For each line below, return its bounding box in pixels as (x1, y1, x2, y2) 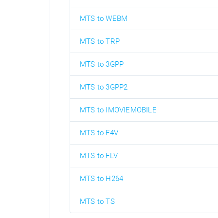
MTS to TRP (80, 37, 120, 46)
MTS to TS (80, 197, 115, 206)
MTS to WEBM (80, 14, 128, 23)
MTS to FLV (80, 151, 118, 160)
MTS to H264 (80, 174, 124, 183)
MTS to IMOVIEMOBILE (80, 106, 157, 114)
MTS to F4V (80, 128, 118, 137)
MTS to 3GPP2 (80, 83, 128, 91)
